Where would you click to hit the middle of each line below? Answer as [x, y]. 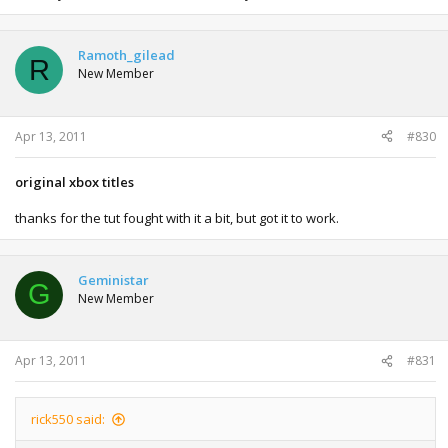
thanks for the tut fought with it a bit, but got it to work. [177, 217]
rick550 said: [68, 419]
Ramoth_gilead [126, 55]
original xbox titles [74, 181]
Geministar [113, 279]
